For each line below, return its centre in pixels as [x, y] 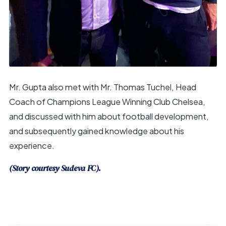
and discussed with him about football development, [109, 116]
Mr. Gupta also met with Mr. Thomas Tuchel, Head [102, 87]
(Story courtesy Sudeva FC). [55, 168]
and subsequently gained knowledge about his [96, 131]
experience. [32, 145]
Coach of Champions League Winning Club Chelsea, [107, 101]
